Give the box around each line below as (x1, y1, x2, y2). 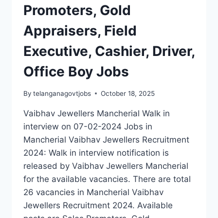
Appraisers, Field (23, 22, 137, 39)
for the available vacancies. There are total (23, 174, 191, 184)
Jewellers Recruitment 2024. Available (23, 200, 173, 210)
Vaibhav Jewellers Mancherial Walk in (23, 108, 170, 118)
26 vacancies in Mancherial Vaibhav (23, 187, 163, 197)
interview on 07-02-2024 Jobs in (23, 121, 152, 131)
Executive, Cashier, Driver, (23, 43, 195, 60)
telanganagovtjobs (33, 89, 91, 97)
